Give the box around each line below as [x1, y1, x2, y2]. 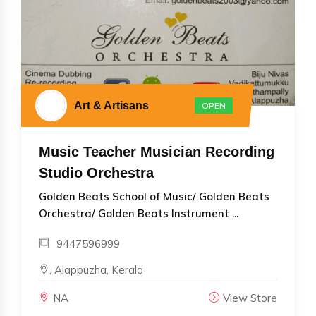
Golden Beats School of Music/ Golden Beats [39, 189, 269, 203]
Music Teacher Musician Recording [39, 143, 274, 159]
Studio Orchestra [39, 164, 154, 181]
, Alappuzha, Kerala [49, 262, 143, 276]
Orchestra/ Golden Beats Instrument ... [39, 206, 238, 220]
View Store [223, 291, 277, 305]
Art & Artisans [74, 99, 149, 111]
